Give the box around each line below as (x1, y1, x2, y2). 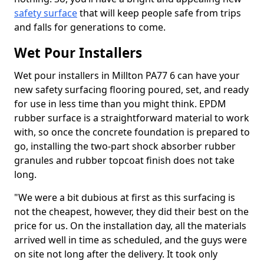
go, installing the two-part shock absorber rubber (14, 140, 236, 153)
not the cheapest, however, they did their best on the (14, 205, 249, 218)
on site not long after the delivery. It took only (14, 247, 217, 260)
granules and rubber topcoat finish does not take (14, 154, 235, 167)
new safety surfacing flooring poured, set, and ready (14, 83, 249, 96)
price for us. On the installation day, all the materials (14, 219, 246, 232)
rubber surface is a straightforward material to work (14, 111, 249, 124)
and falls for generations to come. (14, 21, 168, 34)
